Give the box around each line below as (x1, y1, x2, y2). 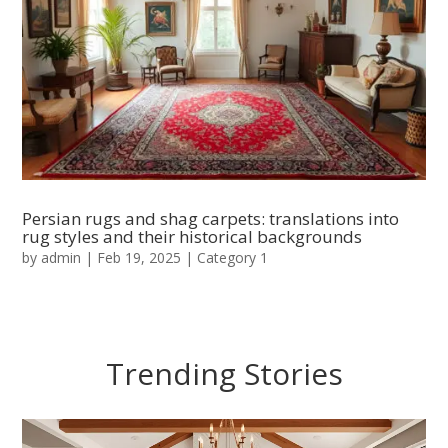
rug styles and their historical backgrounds (22, 224, 363, 248)
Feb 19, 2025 (97, 247, 182, 267)
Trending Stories (105, 352, 343, 394)
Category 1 (197, 247, 269, 267)
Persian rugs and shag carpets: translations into (22, 206, 400, 230)
